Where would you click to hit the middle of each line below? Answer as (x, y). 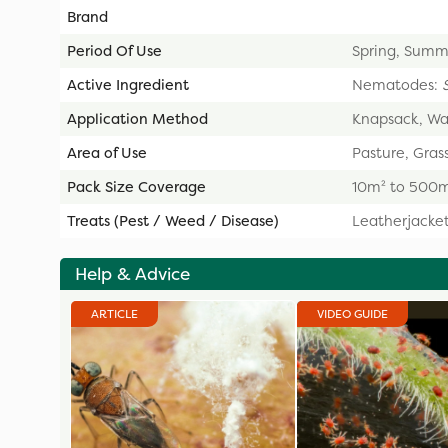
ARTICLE (114, 313)
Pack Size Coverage (136, 186)
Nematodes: (397, 84)
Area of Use (107, 152)
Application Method (137, 118)
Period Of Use (114, 50)
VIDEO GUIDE (352, 313)
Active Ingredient (128, 84)
